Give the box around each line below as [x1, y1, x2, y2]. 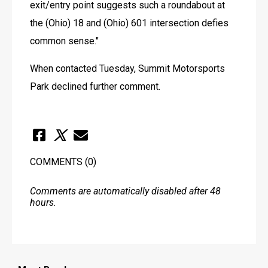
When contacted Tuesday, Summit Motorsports [30, 62, 225, 74]
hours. [30, 196, 56, 208]
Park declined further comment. [30, 80, 160, 92]
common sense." [30, 35, 99, 47]
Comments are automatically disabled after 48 [30, 185, 221, 197]
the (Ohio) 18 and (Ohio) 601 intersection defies [30, 17, 229, 29]
